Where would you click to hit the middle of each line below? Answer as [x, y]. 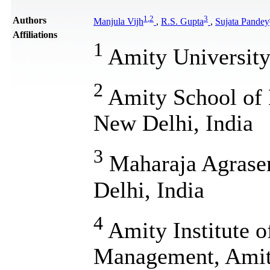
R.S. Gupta [182, 22]
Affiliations [35, 34]
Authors [30, 20]
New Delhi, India [173, 123]
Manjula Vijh [118, 22]
